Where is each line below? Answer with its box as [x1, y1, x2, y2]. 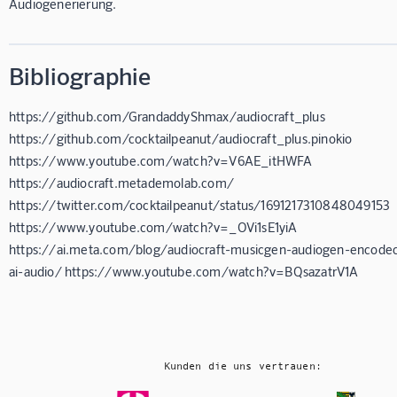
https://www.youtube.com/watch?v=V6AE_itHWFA [9, 152, 313, 168]
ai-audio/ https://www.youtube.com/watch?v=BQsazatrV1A [9, 262, 359, 279]
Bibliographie [9, 59, 152, 90]
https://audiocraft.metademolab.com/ [9, 174, 234, 191]
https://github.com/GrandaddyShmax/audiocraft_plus [9, 107, 325, 124]
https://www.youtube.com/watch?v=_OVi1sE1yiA [9, 218, 298, 235]
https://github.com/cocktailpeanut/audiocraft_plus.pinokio [9, 129, 353, 146]
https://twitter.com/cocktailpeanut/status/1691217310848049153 [9, 196, 391, 213]
